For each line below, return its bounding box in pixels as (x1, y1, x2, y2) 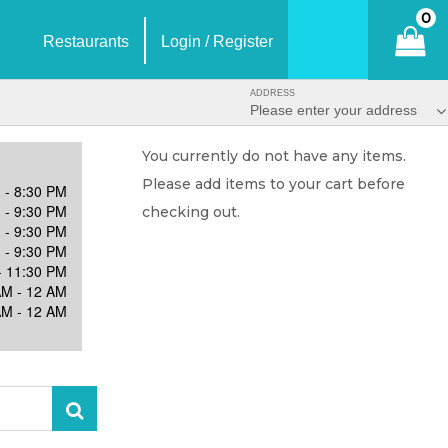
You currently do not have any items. (142, 147, 406, 165)
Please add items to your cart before (142, 175, 405, 193)
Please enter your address (250, 102, 421, 118)
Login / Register (161, 33, 273, 51)
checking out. (142, 203, 240, 221)
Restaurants (43, 33, 129, 51)
